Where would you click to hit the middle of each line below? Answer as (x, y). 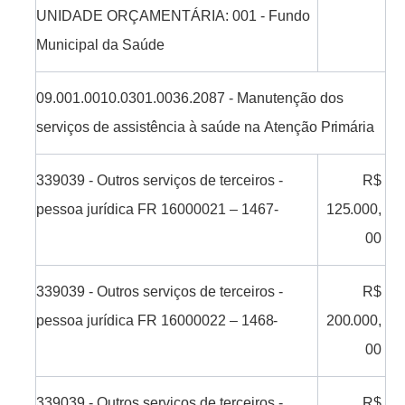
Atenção (292, 127)
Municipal (68, 45)
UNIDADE (70, 16)
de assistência (140, 127)
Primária (347, 127)
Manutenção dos (291, 99)
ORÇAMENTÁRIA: (168, 16)
